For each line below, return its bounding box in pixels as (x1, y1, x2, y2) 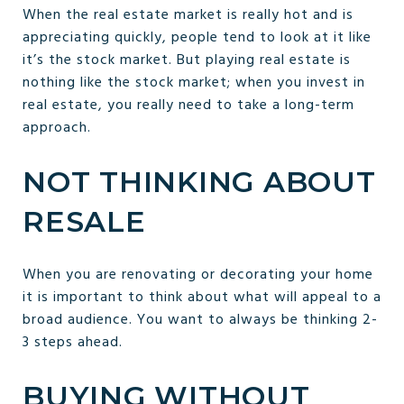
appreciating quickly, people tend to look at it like (23, 25, 372, 50)
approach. (23, 115, 91, 140)
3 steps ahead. (23, 330, 123, 354)
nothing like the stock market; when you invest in (23, 70, 365, 95)
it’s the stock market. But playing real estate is (23, 48, 351, 72)
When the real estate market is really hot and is (23, 3, 353, 27)
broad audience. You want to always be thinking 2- (23, 308, 378, 332)
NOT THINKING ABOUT (23, 163, 376, 199)
